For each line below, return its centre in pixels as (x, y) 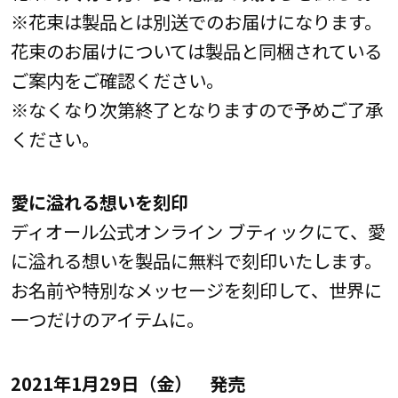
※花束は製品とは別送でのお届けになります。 (196, 22)
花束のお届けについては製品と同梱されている (196, 51)
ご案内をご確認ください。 (117, 80)
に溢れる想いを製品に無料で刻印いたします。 (196, 261)
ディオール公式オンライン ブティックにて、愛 (198, 231)
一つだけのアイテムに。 (107, 319)
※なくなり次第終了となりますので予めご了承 (196, 110)
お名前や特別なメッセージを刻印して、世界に (196, 290)
